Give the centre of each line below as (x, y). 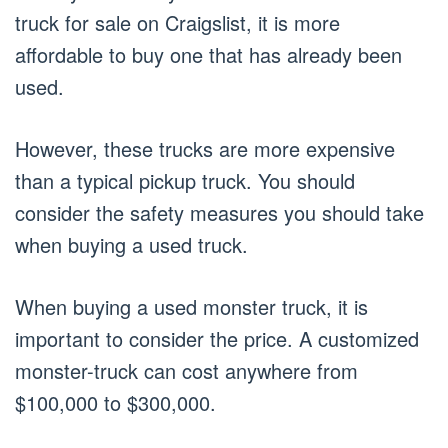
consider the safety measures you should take (219, 212)
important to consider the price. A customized (217, 338)
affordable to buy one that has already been (208, 54)
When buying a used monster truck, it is (191, 306)
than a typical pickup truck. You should (185, 180)
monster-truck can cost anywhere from (186, 370)
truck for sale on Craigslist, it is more (177, 22)
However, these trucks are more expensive (205, 148)
